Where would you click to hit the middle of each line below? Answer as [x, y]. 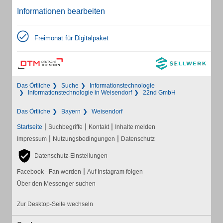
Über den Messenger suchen [56, 184]
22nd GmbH [159, 93]
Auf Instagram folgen [115, 172]
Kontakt [99, 127]
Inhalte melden [135, 127]
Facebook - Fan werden [49, 172]
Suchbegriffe [65, 127]
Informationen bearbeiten [61, 11]
